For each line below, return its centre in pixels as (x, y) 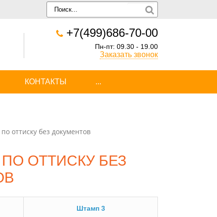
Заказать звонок (129, 54)
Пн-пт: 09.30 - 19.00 (126, 47)
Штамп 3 (91, 208)
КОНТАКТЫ (46, 82)
